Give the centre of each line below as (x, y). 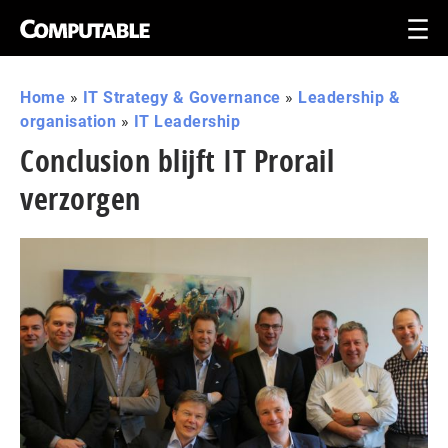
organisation (68, 121)
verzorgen (80, 198)
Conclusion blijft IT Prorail (177, 160)
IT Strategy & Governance (181, 97)
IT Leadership (186, 121)
